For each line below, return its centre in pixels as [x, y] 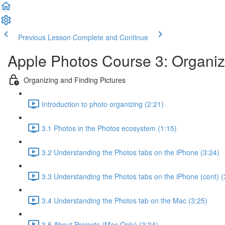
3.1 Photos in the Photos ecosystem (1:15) [109, 128]
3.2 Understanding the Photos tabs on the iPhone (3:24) [131, 152]
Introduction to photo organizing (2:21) [103, 104]
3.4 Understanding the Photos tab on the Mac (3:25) [125, 200]
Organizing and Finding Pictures [75, 80]
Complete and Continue [110, 37]
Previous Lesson [44, 37]
